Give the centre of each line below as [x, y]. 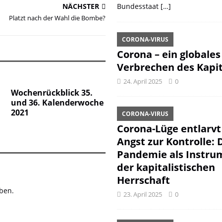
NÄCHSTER [81, 6]
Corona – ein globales [168, 54]
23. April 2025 [142, 194]
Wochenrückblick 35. [52, 93]
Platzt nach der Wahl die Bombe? [57, 18]
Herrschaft [143, 180]
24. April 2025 [142, 81]
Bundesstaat [139, 6]
